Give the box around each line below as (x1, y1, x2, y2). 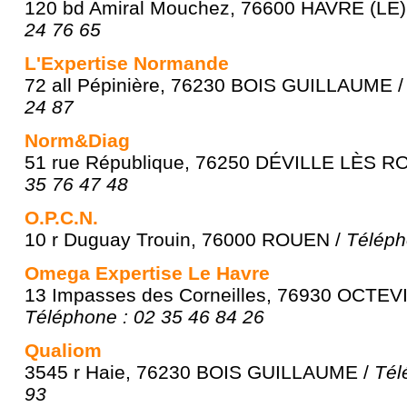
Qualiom (25, 340, 102, 361)
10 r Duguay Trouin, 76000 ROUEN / (25, 229, 346, 250)
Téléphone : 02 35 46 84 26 (25, 306, 264, 327)
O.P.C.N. (25, 207, 98, 228)
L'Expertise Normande (25, 53, 229, 74)
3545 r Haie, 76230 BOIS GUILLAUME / (25, 362, 374, 382)
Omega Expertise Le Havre (25, 263, 270, 283)
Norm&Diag (25, 130, 130, 151)
